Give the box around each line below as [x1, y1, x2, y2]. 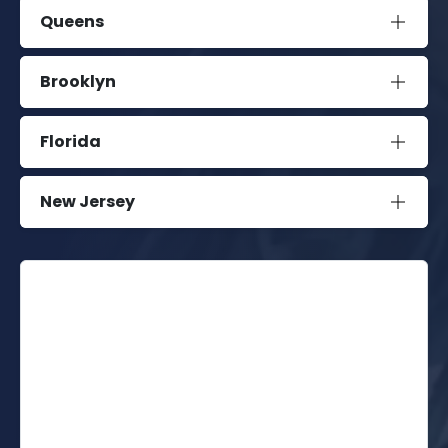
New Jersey [40, 190, 135, 214]
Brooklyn [40, 70, 116, 94]
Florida [40, 130, 101, 154]
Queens [40, 10, 104, 34]
